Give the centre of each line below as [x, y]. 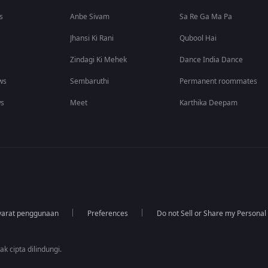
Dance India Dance [211, 60]
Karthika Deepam [209, 103]
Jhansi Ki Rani [92, 38]
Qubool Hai [198, 38]
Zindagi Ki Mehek [99, 60]
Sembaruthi [90, 81]
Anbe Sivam [90, 17]
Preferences [107, 214]
